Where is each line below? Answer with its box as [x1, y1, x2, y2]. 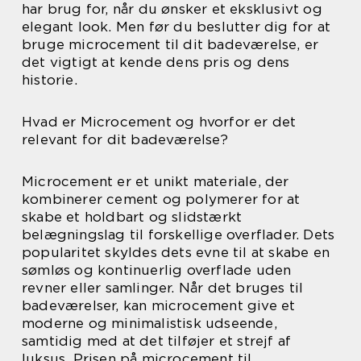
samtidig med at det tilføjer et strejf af [22, 333, 292, 349]
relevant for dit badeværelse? [22, 131, 228, 147]
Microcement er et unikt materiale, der [22, 173, 289, 189]
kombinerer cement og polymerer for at [22, 191, 301, 207]
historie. [22, 72, 77, 88]
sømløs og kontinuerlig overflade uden [22, 262, 292, 278]
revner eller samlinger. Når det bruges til [22, 280, 304, 296]
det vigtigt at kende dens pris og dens [22, 54, 290, 70]
